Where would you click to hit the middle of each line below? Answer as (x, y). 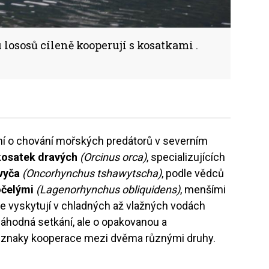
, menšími (203, 189)
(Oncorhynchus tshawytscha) (92, 173)
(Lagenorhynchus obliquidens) (108, 189)
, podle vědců (193, 173)
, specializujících (186, 157)
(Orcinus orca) (113, 157)
